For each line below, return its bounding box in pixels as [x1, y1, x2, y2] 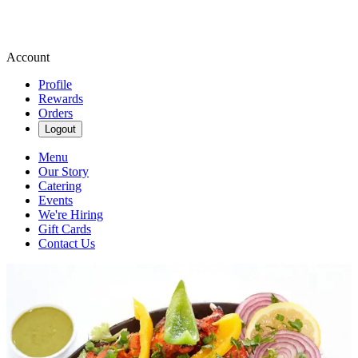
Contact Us [38, 237, 95, 250]
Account [6, 50, 50, 64]
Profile [38, 78, 72, 91]
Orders [38, 106, 73, 120]
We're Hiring [38, 208, 103, 221]
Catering [38, 179, 82, 193]
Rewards [38, 92, 83, 105]
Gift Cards [38, 222, 91, 236]
